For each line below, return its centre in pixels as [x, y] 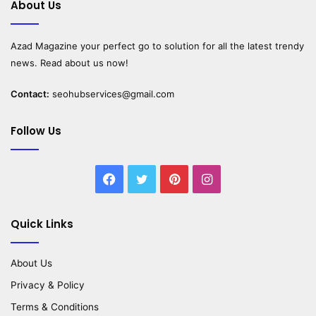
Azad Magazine [44, 45]
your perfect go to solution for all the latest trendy [191, 45]
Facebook [145, 178]
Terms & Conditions [55, 306]
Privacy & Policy [48, 285]
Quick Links [42, 224]
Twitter [169, 178]
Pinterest [206, 178]
